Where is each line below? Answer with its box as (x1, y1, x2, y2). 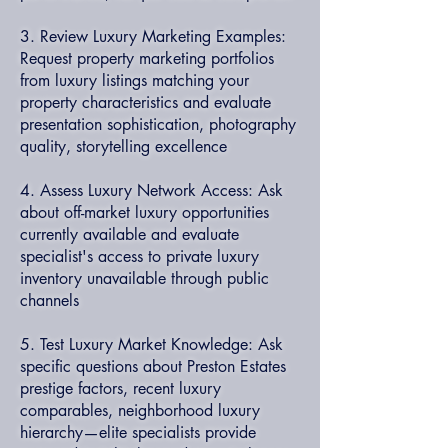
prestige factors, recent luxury (20, 378, 221, 399)
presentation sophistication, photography (20, 114, 296, 135)
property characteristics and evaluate (20, 92, 271, 113)
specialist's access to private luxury (20, 246, 259, 267)
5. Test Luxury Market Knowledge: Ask (20, 334, 283, 355)
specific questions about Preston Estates (20, 356, 286, 377)
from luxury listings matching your (20, 70, 249, 91)
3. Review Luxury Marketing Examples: (20, 26, 286, 47)
